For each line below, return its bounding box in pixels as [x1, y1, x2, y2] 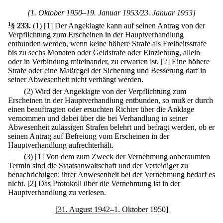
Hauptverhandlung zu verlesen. [8, 188, 106, 197]
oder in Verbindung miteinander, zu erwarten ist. [8, 57, 159, 66]
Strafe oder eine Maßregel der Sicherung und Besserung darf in [8, 66, 206, 75]
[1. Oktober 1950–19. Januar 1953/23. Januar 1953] [27, 8, 196, 17]
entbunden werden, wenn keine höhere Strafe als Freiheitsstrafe [8, 39, 207, 48]
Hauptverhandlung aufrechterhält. [8, 140, 113, 149]
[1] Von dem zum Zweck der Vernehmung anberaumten [35, 152, 210, 161]
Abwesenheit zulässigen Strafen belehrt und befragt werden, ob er [8, 122, 215, 131]
